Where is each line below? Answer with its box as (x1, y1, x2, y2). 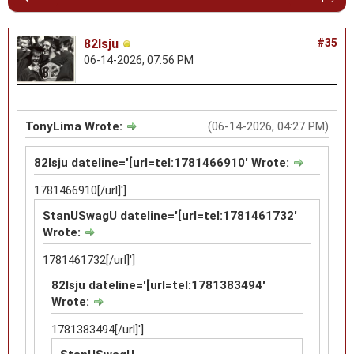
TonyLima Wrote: (25, 119, 126, 134)
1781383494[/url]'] (51, 322, 144, 337)
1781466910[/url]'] (34, 183, 126, 198)
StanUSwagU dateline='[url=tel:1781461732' (43, 208, 297, 223)
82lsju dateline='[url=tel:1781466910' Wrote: (34, 155, 292, 170)
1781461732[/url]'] (43, 252, 135, 267)
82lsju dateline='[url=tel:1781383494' (51, 277, 265, 292)
